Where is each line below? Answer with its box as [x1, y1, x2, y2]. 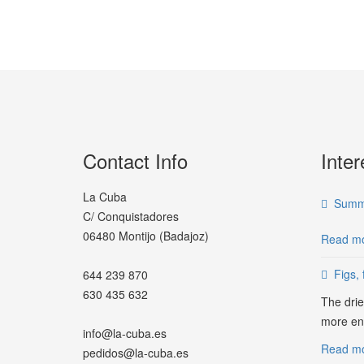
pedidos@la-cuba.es [83, 344, 188, 361]
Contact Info [83, 146, 188, 175]
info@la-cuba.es [83, 325, 167, 341]
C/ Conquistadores [83, 208, 179, 224]
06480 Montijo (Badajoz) [83, 227, 209, 244]
